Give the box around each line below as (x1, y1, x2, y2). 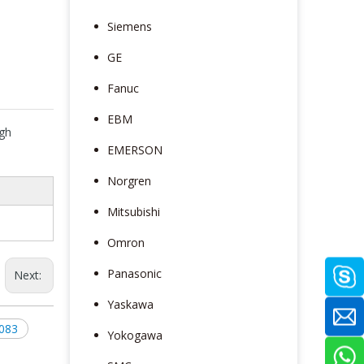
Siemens (107, 18, 152, 34)
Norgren (107, 172, 151, 188)
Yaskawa (107, 296, 154, 312)
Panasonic (107, 265, 162, 281)
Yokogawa (107, 327, 162, 343)
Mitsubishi (107, 203, 160, 219)
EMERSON (107, 141, 162, 158)
